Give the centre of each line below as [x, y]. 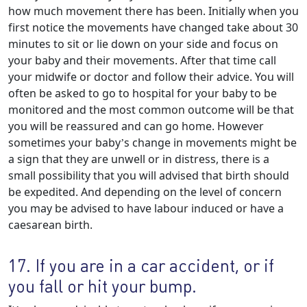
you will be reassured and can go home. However [136, 126]
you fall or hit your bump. [102, 286]
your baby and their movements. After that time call [142, 60]
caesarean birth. [50, 225]
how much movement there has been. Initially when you [153, 11]
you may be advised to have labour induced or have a [146, 208]
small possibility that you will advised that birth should [149, 175]
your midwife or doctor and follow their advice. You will [151, 77]
